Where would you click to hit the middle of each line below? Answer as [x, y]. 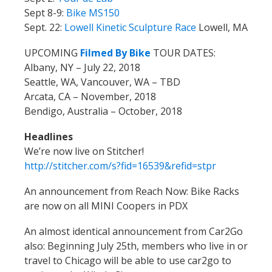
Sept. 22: [43, 27]
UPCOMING [51, 53]
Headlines [49, 136]
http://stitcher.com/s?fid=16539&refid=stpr [120, 165]
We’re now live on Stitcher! [84, 151]
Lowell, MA [222, 27]
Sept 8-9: [44, 12]
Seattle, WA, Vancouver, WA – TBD [102, 82]
